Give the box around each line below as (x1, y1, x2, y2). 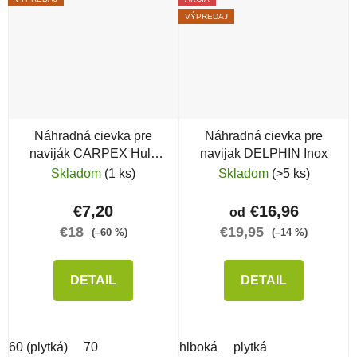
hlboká (179, 340, 218, 355)
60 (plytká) (9, 340, 68, 355)
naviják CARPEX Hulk (29, 147, 157, 161)
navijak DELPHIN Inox (200, 147, 328, 161)
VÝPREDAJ (185, 11, 228, 21)
